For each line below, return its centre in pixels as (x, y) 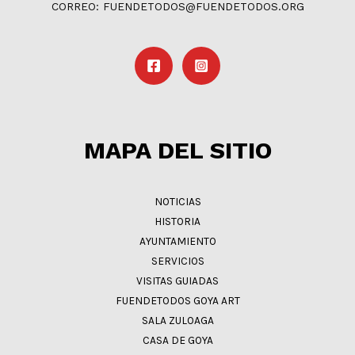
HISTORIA (177, 221)
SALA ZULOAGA (177, 320)
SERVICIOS (177, 260)
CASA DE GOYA (177, 340)
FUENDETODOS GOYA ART (177, 300)
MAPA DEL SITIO (177, 150)
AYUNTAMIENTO (177, 240)
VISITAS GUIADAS (177, 280)
